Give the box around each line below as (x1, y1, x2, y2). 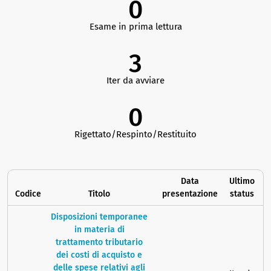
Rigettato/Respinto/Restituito (74, 129, 197, 140)
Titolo (88, 189, 110, 200)
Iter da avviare (106, 75, 165, 87)
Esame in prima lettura (89, 21, 182, 33)
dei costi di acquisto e (56, 250, 142, 261)
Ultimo (229, 176, 255, 187)
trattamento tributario (56, 237, 143, 248)
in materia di (74, 224, 125, 235)
